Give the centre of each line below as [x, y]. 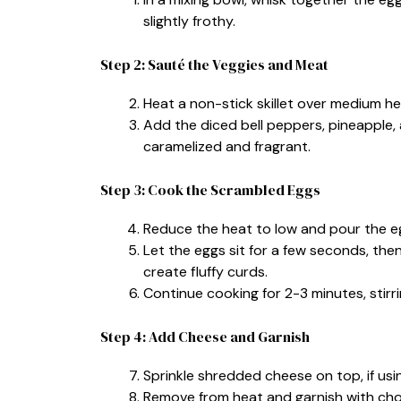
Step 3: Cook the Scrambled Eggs [210, 189]
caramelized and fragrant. [227, 146]
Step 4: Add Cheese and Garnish [205, 336]
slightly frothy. [189, 21]
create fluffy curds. [205, 271]
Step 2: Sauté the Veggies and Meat [214, 64]
